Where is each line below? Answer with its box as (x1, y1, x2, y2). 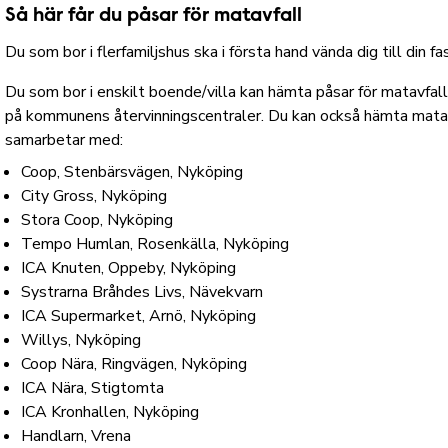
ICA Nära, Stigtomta (21, 377, 165, 399)
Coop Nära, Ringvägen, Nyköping (21, 353, 248, 375)
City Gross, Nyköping (21, 185, 168, 207)
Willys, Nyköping (21, 329, 142, 351)
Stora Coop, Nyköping (21, 209, 174, 231)
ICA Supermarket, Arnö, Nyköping (21, 305, 257, 327)
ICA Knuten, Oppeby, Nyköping (21, 257, 237, 279)
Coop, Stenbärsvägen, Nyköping (21, 161, 244, 183)
